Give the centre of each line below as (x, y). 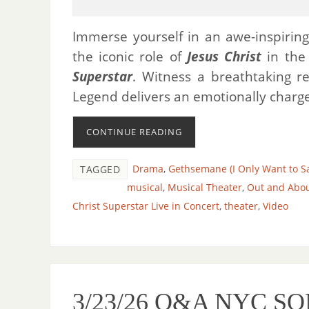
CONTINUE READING (134, 131)
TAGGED (100, 169)
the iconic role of (130, 56)
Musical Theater (205, 187)
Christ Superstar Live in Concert (146, 206)
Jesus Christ (224, 56)
